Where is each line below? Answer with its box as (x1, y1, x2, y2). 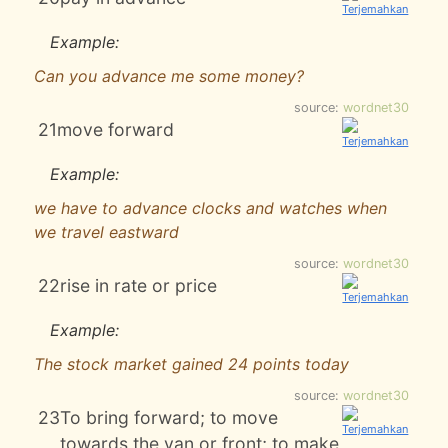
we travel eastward (34, 222, 179, 242)
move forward (57, 119, 175, 140)
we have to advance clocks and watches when (34, 198, 387, 218)
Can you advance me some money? (34, 66, 304, 86)
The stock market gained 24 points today (34, 354, 349, 374)
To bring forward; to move (60, 407, 279, 428)
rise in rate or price (60, 275, 218, 296)
